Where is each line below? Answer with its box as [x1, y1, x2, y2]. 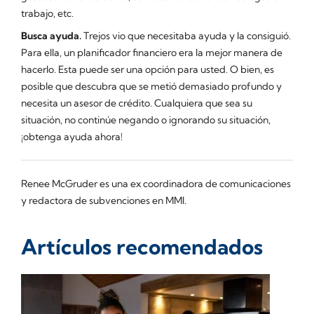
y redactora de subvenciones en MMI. [21, 194, 186, 207]
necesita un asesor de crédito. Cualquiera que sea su [21, 97, 252, 109]
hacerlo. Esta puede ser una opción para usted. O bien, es [21, 63, 274, 76]
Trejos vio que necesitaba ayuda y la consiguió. [81, 29, 291, 42]
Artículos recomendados [21, 233, 263, 260]
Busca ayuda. [21, 29, 81, 42]
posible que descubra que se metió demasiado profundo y [21, 80, 282, 93]
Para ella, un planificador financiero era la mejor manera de [21, 46, 282, 59]
